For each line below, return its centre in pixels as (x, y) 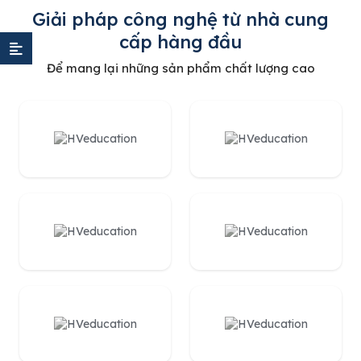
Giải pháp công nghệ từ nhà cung (180, 19)
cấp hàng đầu (180, 41)
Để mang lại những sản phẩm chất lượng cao (180, 68)
